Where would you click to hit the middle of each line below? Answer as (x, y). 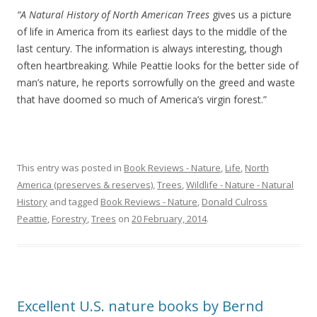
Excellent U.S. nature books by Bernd (140, 306)
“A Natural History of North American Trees (113, 14)
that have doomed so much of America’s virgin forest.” (142, 99)
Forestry (69, 218)
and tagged (74, 201)
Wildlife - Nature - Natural (240, 184)
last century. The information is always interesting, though (150, 48)
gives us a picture (250, 14)
